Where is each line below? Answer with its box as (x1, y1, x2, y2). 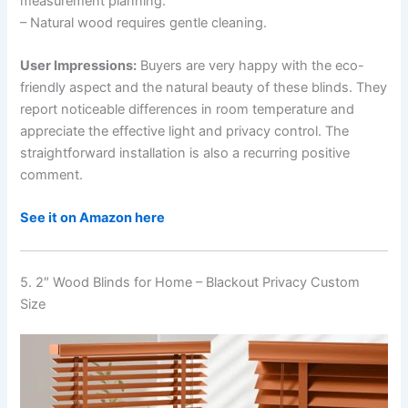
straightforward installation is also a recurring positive (20, 145, 351, 161)
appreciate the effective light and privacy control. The (20, 123, 350, 139)
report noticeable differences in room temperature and (20, 101, 355, 117)
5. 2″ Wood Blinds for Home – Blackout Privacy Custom (20, 273, 361, 291)
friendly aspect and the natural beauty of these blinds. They (20, 79, 388, 96)
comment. (20, 167, 84, 183)
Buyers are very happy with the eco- (137, 57, 365, 74)
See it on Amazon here (20, 209, 166, 227)
